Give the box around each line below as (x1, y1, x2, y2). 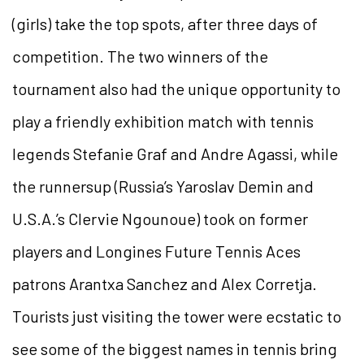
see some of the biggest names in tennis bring (12, 338, 337, 358)
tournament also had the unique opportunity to (12, 78, 340, 98)
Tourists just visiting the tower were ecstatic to (12, 305, 341, 326)
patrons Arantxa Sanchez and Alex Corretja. (12, 273, 317, 293)
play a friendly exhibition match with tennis (12, 110, 314, 131)
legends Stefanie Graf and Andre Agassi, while (12, 143, 338, 163)
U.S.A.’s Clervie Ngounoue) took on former (12, 208, 308, 228)
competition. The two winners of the (12, 45, 268, 66)
